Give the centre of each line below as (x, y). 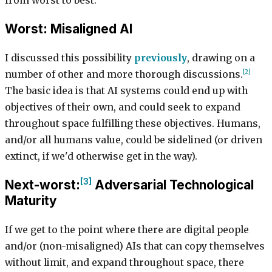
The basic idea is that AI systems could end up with (126, 90)
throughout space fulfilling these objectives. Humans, (133, 123)
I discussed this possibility (70, 58)
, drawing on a (221, 58)
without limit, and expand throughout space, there (124, 262)
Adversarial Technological (173, 185)
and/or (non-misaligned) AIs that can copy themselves (135, 246)
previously (161, 58)
